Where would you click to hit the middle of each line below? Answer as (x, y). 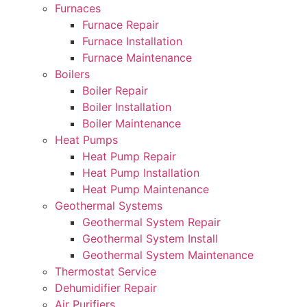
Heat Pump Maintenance (146, 189)
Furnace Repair (121, 25)
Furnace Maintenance (137, 58)
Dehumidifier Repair (106, 288)
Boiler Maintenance (132, 123)
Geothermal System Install (150, 238)
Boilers (72, 74)
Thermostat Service (106, 271)
